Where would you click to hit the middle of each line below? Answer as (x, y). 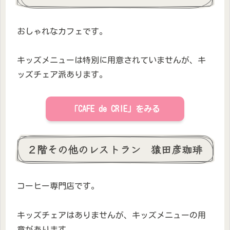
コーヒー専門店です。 (58, 186)
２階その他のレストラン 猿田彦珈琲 (114, 149)
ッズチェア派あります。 (62, 75)
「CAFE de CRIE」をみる (115, 109)
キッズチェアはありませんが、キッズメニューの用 (111, 215)
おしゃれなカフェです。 (62, 31)
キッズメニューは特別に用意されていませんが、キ (111, 60)
